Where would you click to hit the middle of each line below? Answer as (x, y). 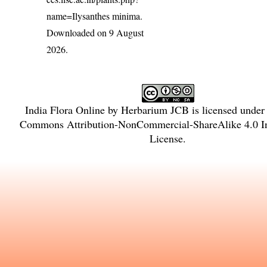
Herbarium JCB (155, 110)
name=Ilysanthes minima (94, 16)
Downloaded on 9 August (95, 33)
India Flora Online (65, 110)
